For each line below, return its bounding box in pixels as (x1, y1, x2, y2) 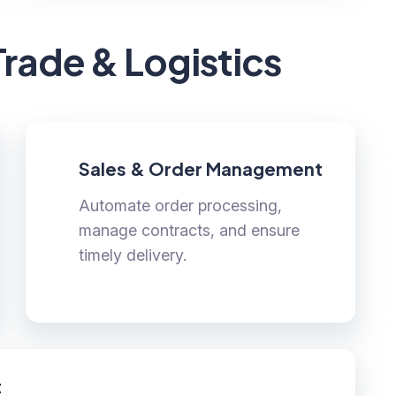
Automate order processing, (79, 196, 283, 216)
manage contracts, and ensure (79, 221, 301, 240)
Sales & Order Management (79, 157, 324, 180)
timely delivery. (79, 246, 187, 265)
